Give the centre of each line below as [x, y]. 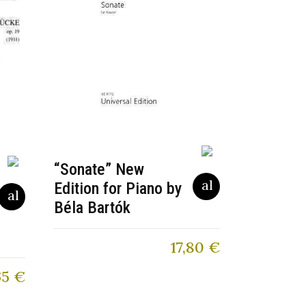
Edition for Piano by [118, 188]
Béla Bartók [93, 207]
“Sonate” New [99, 169]
